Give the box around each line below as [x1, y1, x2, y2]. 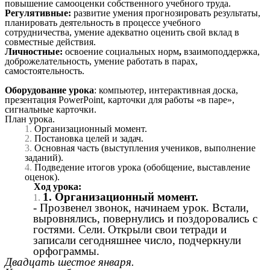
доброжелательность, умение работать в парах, [5, 56, 198, 67]
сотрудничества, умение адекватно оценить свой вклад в [5, 27, 239, 38]
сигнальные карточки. [5, 104, 96, 115]
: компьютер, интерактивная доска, [94, 85, 238, 96]
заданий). [25, 152, 64, 163]
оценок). [25, 172, 60, 183]
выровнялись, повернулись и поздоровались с [33, 212, 257, 225]
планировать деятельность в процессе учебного [5, 17, 201, 28]
